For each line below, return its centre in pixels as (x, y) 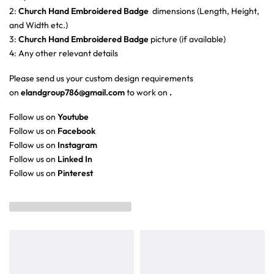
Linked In (75, 159)
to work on (146, 92)
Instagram (77, 145)
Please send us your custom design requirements (101, 78)
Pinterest (75, 173)
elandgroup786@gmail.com (73, 92)
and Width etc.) (39, 25)
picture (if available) (188, 39)
